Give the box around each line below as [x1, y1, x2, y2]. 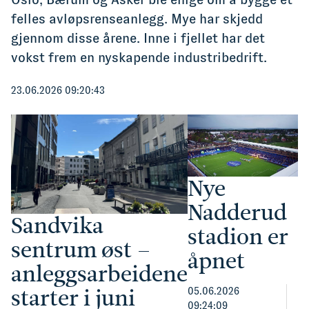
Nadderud [188, 197, 287, 229]
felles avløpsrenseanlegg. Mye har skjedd [11, 11, 263, 27]
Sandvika [11, 210, 103, 242]
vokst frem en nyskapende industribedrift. [11, 50, 267, 66]
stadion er [188, 221, 288, 253]
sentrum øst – [11, 234, 151, 266]
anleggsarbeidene [11, 258, 188, 290]
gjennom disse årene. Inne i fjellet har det [11, 30, 265, 46]
